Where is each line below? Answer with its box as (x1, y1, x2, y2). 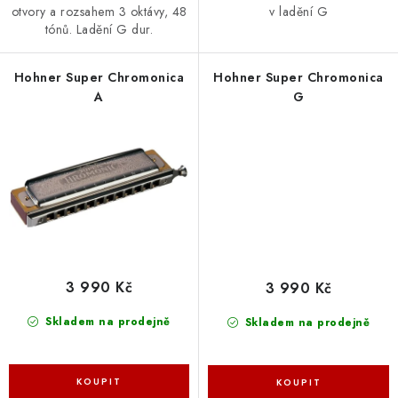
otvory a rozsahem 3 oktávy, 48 (11, 2, 187, 20)
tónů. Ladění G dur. (44, 20, 154, 38)
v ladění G (269, 3, 328, 21)
